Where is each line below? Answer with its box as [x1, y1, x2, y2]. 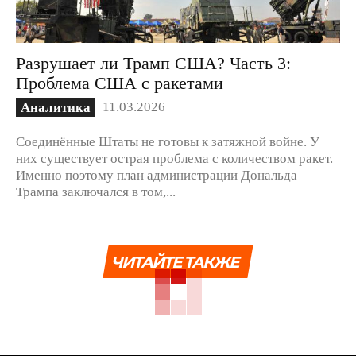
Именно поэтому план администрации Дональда [16, 167, 297, 181]
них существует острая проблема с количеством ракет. [16, 150, 333, 164]
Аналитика [21, 99, 91, 114]
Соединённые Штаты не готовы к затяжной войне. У [16, 133, 319, 148]
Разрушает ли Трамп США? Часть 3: [16, 53, 291, 72]
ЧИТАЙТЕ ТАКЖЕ [111, 252, 238, 272]
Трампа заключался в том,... [16, 184, 176, 198]
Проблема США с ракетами [16, 73, 223, 91]
